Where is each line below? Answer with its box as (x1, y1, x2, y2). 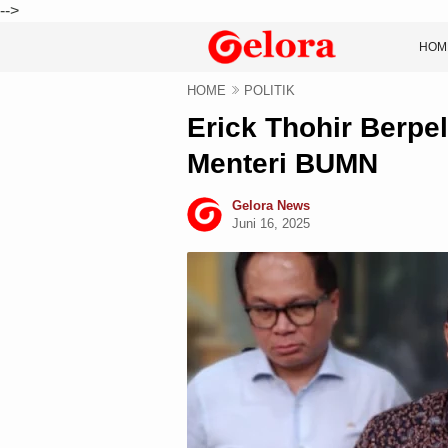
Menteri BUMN (187, 148, 378, 179)
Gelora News (232, 198, 310, 213)
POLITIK (244, 83, 295, 98)
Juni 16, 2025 (232, 216, 310, 231)
